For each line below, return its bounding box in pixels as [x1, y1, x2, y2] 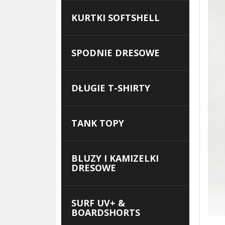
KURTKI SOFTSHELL [71, 12, 160, 24]
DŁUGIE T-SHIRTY [71, 82, 150, 94]
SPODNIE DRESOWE [71, 47, 160, 59]
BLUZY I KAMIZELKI [71, 152, 159, 164]
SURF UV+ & [71, 197, 125, 209]
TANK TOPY [71, 117, 124, 129]
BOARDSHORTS [71, 206, 140, 218]
